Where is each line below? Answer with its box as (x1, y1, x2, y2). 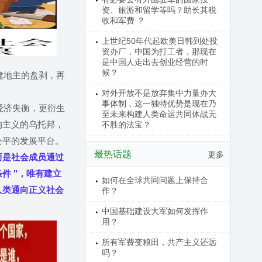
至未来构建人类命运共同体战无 (101, 109, 216, 119)
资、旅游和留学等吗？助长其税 (101, 5, 216, 15)
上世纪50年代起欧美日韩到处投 (101, 36, 218, 46)
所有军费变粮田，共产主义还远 (101, 237, 216, 247)
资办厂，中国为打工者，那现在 (101, 47, 216, 56)
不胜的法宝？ (101, 120, 151, 129)
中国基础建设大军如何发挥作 (101, 206, 208, 216)
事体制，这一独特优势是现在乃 (101, 99, 216, 108)
